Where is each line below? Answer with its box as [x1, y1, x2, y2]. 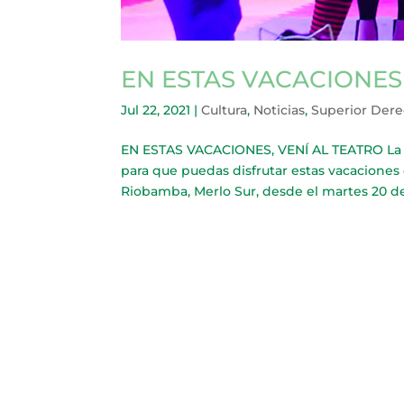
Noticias [253, 102, 306, 119]
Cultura [201, 102, 248, 119]
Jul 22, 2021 [121, 102, 191, 119]
